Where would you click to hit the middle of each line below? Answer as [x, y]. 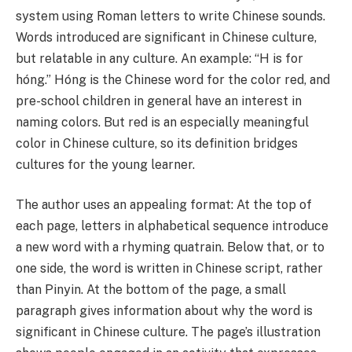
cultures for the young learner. [105, 164]
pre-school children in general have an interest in [159, 101]
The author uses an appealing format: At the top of [164, 205]
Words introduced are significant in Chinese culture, [166, 37]
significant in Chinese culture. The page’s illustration [168, 332]
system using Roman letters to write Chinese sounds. [170, 16]
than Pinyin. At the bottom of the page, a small [151, 290]
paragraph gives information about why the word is [164, 311]
